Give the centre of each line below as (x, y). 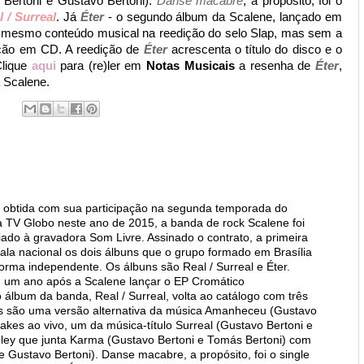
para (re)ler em (101, 65)
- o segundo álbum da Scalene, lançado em (223, 17)
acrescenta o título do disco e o (255, 49)
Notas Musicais (191, 65)
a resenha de (275, 65)
